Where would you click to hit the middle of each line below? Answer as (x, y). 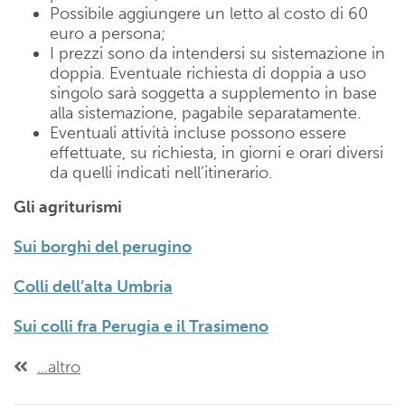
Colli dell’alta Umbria (93, 286)
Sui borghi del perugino (103, 246)
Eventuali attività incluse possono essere (198, 132)
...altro (59, 367)
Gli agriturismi (68, 207)
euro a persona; (108, 33)
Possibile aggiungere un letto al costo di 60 (209, 13)
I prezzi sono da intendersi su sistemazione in (217, 53)
